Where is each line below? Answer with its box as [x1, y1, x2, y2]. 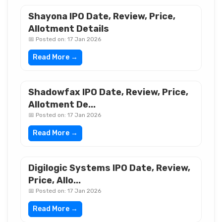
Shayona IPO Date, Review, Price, [28, 11, 175, 22]
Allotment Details [28, 23, 109, 34]
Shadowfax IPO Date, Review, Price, [28, 87, 188, 98]
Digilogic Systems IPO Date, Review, [28, 163, 190, 173]
